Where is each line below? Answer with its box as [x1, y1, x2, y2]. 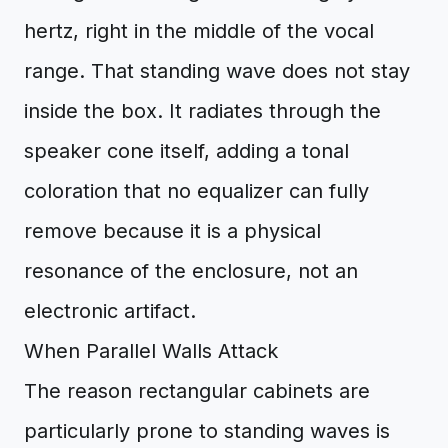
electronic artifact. [24, 299, 196, 323]
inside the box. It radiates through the [24, 99, 381, 123]
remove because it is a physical [24, 219, 321, 243]
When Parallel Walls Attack [24, 339, 278, 363]
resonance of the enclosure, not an [24, 259, 358, 283]
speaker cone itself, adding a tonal [24, 139, 349, 163]
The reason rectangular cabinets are [24, 379, 370, 403]
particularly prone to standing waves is [24, 419, 390, 443]
